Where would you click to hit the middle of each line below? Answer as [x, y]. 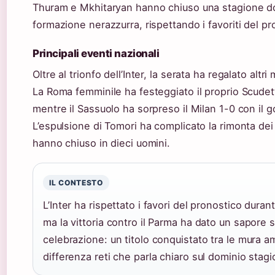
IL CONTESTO [76, 182]
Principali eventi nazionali [96, 53]
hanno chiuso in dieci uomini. [102, 143]
